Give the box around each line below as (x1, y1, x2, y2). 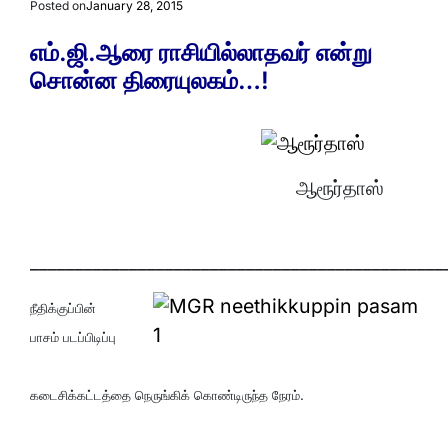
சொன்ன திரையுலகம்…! (30, 66, 269, 95)
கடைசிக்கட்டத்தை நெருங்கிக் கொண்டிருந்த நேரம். (30, 386, 304, 403)
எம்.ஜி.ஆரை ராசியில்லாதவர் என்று (30, 38, 372, 67)
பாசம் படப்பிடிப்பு (30, 328, 116, 345)
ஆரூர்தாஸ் (295, 175, 384, 200)
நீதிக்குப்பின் (30, 299, 96, 316)
